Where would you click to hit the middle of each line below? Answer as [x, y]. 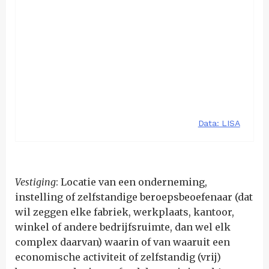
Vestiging [35, 182]
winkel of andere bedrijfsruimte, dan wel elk [123, 227]
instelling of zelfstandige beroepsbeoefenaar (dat [134, 197]
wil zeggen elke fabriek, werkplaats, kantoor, [125, 212]
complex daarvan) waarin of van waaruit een [122, 242]
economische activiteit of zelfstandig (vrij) [118, 257]
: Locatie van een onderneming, [131, 182]
